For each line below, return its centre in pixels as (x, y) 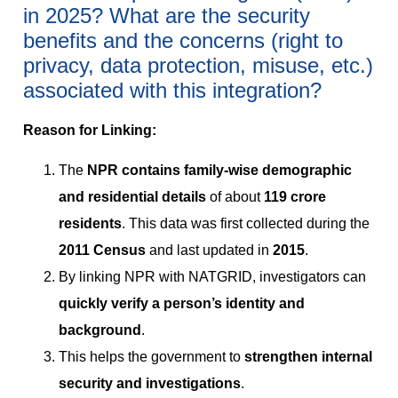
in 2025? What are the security (167, 16)
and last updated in (209, 250)
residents (90, 223)
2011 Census (102, 250)
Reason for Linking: (90, 131)
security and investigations (150, 383)
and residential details (132, 196)
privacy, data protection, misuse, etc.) (198, 66)
